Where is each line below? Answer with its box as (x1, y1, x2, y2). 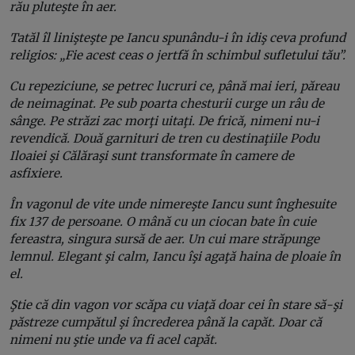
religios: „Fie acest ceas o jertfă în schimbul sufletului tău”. (10, 47, 345, 63)
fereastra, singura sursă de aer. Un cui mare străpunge (10, 231, 319, 246)
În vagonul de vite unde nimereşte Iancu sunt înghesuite (10, 196, 336, 212)
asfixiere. (10, 165, 63, 181)
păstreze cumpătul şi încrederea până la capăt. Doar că (10, 314, 322, 330)
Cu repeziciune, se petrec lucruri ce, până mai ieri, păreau (10, 78, 339, 94)
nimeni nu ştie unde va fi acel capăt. (10, 331, 217, 347)
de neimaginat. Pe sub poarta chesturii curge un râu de (10, 95, 324, 111)
